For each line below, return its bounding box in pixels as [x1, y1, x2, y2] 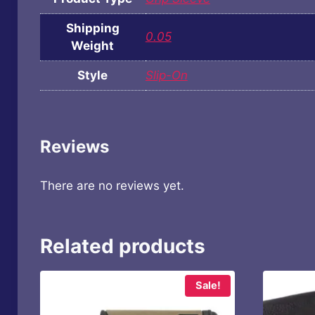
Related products [39, 233, 205, 258]
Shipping [65, 21, 120, 36]
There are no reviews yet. [39, 178, 184, 193]
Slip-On [145, 68, 188, 83]
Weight [71, 39, 115, 53]
